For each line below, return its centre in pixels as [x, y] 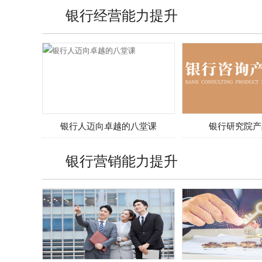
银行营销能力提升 [122, 160]
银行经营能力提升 [122, 14]
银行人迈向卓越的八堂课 [108, 125]
